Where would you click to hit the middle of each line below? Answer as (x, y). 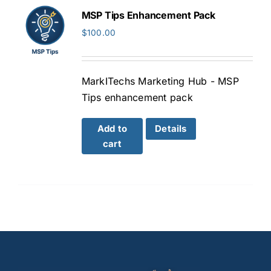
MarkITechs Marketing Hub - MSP (160, 81)
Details (171, 129)
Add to (112, 129)
